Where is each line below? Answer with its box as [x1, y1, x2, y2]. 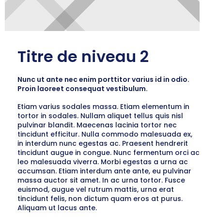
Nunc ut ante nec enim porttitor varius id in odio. [17, 75, 189, 84]
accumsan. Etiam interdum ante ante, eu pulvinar [17, 166, 191, 176]
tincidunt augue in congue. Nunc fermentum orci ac [17, 148, 200, 157]
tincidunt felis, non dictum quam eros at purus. [17, 194, 183, 203]
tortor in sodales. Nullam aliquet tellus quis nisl [17, 111, 183, 121]
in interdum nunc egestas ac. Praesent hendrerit [17, 139, 188, 148]
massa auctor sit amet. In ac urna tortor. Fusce [17, 175, 185, 185]
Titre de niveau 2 [17, 46, 149, 67]
